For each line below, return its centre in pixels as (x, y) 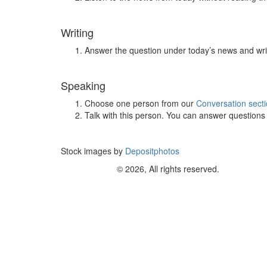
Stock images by (92, 151)
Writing (77, 32)
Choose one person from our (140, 103)
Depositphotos (151, 151)
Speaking (83, 85)
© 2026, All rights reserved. (168, 169)
